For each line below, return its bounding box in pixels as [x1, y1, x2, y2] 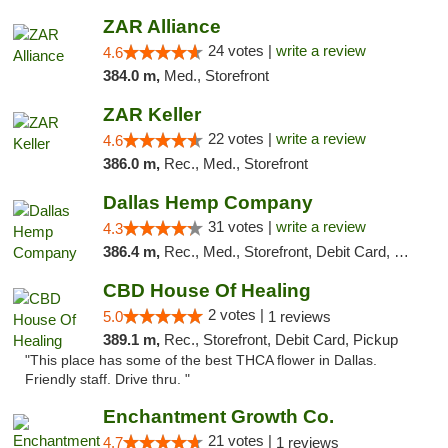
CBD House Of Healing [102, 280, 311, 301]
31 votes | [207, 218, 276, 235]
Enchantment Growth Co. [102, 406, 334, 427]
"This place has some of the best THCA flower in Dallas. [25, 353, 377, 368]
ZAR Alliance [102, 16, 221, 37]
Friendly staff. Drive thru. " [25, 372, 190, 387]
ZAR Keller [102, 104, 201, 125]
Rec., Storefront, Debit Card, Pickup [163, 331, 398, 348]
